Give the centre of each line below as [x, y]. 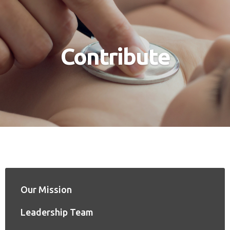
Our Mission [46, 189]
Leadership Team [57, 212]
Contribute [115, 56]
